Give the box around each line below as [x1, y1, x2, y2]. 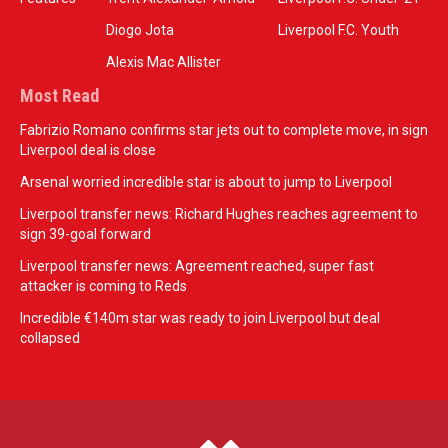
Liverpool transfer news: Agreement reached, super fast [20, 257, 374, 274]
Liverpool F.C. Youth [278, 21, 399, 38]
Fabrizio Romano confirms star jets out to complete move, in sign [20, 121, 428, 138]
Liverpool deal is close [20, 141, 156, 158]
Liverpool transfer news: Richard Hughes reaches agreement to [20, 205, 418, 222]
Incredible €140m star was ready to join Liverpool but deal [20, 309, 380, 326]
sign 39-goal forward [20, 225, 151, 242]
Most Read [20, 84, 99, 106]
